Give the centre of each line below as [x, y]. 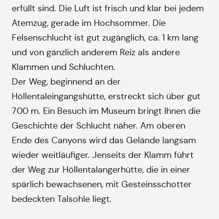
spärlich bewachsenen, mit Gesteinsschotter [102, 184]
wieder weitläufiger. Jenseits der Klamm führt [103, 155]
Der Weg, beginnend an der [66, 82]
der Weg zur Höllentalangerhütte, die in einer [101, 170]
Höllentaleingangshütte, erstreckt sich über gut [106, 96]
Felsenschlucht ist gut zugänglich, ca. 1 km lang [105, 38]
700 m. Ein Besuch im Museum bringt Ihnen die [106, 111]
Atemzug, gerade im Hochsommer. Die [89, 23]
